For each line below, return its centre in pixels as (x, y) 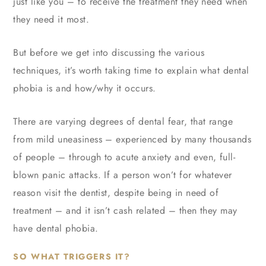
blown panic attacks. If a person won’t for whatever (123, 175)
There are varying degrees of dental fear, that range (123, 122)
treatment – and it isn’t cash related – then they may (125, 211)
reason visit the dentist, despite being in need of (116, 193)
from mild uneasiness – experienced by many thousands (132, 140)
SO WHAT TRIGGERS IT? (72, 257)
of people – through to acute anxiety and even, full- (124, 157)
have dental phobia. (56, 229)
